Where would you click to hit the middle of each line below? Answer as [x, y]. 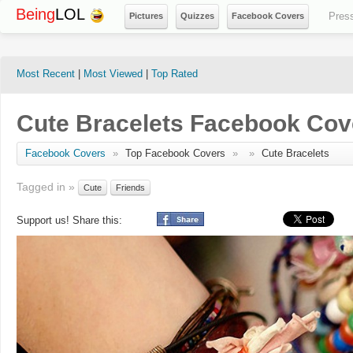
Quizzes [197, 16]
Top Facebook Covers [177, 153]
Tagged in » [47, 187]
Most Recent [46, 74]
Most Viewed [113, 74]
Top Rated [175, 74]
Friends [130, 188]
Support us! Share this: [71, 220]
